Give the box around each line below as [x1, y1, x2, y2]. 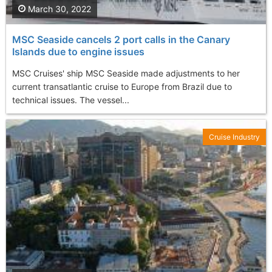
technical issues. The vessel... [12, 95, 129, 106]
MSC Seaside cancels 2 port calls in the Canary [12, 33, 230, 46]
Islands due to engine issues [12, 46, 144, 58]
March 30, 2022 [25, 4, 91, 15]
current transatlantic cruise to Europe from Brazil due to [12, 81, 232, 92]
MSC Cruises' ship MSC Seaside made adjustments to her [12, 68, 240, 79]
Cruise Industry [209, 132, 260, 142]
